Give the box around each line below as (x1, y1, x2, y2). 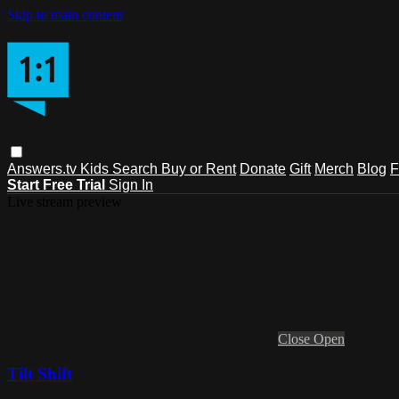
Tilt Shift (7, 363, 72, 383)
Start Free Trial (7, 176, 109, 192)
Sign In (109, 176, 153, 192)
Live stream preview (7, 193, 122, 209)
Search (112, 160, 161, 176)
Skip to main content (7, 7, 123, 22)
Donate (240, 160, 286, 176)
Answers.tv (7, 160, 80, 176)
